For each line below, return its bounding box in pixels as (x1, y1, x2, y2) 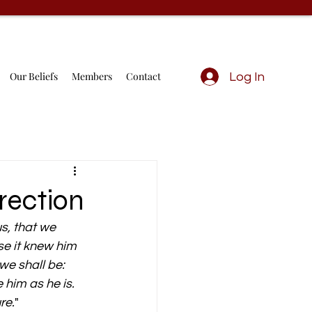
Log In (228, 70, 265, 84)
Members (72, 70, 112, 83)
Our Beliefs (10, 70, 58, 83)
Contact (126, 70, 161, 83)
